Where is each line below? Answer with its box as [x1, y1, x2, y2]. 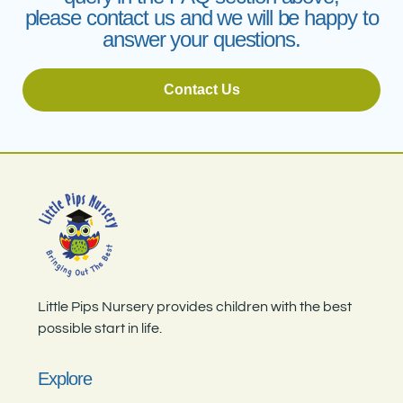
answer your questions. [103, 27, 300, 52]
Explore [38, 368, 92, 389]
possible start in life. [38, 320, 163, 336]
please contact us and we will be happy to [24, 5, 379, 31]
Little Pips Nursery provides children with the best [38, 299, 353, 314]
